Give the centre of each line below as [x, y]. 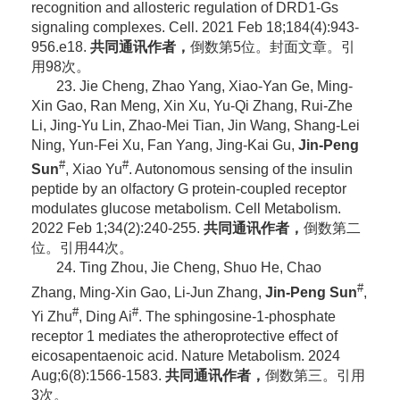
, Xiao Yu [93, 170]
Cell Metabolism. [286, 209]
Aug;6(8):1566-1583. [98, 375]
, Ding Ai [105, 316]
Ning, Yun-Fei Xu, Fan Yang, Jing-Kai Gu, [164, 145]
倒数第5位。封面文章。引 [272, 46]
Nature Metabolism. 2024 [258, 355]
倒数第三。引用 [315, 375]
